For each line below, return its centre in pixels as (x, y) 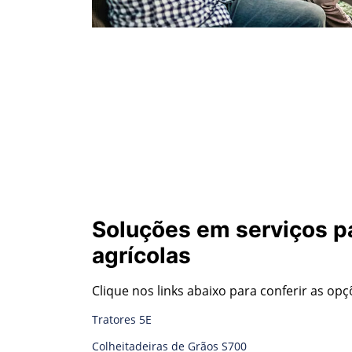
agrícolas (141, 250)
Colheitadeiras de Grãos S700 (169, 341)
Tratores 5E (122, 314)
